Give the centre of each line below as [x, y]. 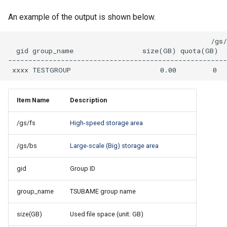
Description [88, 100]
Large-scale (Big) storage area [114, 145]
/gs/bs [27, 145]
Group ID [83, 168]
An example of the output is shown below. [82, 17]
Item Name [33, 100]
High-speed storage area [106, 123]
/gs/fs [26, 123]
